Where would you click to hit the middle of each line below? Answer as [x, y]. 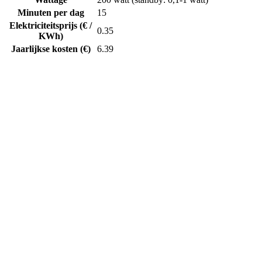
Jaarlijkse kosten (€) [51, 49]
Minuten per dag [51, 12]
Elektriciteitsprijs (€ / [51, 25]
